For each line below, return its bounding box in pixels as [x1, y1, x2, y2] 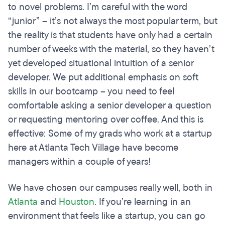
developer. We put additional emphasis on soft [8, 71, 198, 84]
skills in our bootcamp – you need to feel [8, 85, 174, 98]
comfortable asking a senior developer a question [8, 99, 211, 113]
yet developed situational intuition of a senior [8, 57, 193, 70]
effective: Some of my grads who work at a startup [8, 127, 212, 141]
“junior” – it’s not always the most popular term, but [8, 15, 217, 28]
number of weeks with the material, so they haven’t [8, 43, 214, 56]
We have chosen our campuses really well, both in [8, 181, 212, 195]
